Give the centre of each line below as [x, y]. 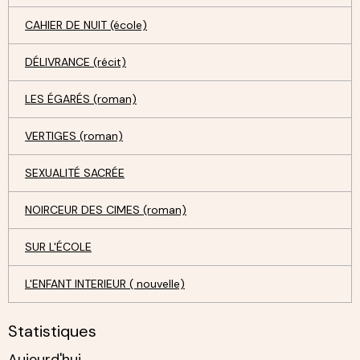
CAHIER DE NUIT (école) [86, 25]
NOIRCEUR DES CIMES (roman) [106, 209]
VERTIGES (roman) [74, 135]
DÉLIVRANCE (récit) [76, 61]
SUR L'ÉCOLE [58, 246]
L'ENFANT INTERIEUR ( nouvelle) [105, 283]
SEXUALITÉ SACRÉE [75, 172]
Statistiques [52, 331]
